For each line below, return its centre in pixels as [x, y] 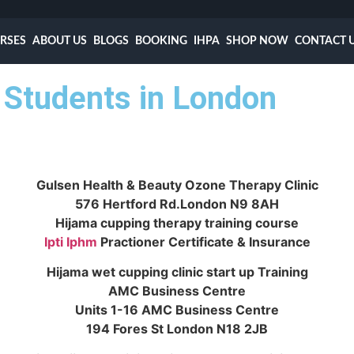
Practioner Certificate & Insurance [203, 241]
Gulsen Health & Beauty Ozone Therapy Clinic [177, 185]
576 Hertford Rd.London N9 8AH [177, 203]
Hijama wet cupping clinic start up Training [177, 272]
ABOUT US [60, 41]
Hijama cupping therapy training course [177, 222]
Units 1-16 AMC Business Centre [177, 310]
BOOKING [162, 41]
